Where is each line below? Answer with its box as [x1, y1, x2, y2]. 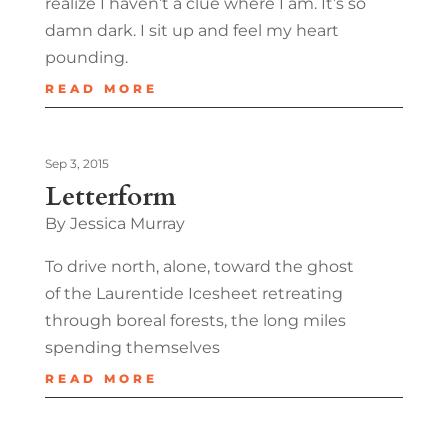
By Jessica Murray [44, 213, 185, 233]
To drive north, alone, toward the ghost [44, 256, 354, 276]
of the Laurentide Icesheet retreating [44, 283, 343, 303]
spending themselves [44, 337, 220, 357]
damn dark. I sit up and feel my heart [44, 20, 339, 40]
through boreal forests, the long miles [44, 310, 346, 330]
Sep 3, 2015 [44, 155, 109, 171]
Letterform [44, 178, 176, 214]
